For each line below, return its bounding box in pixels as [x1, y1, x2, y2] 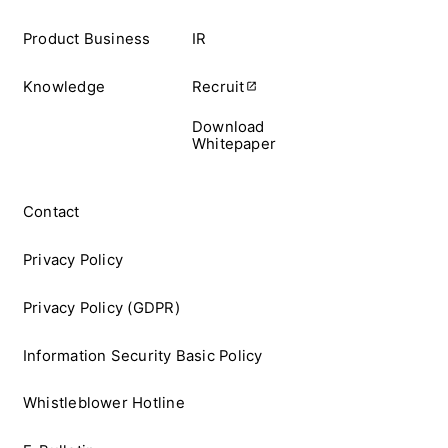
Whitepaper [191, 134, 277, 153]
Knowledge [22, 78, 106, 97]
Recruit [191, 78, 245, 97]
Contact [22, 203, 80, 222]
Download [191, 117, 265, 136]
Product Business [22, 30, 151, 49]
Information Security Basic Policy [22, 346, 263, 365]
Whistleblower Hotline [22, 394, 185, 413]
